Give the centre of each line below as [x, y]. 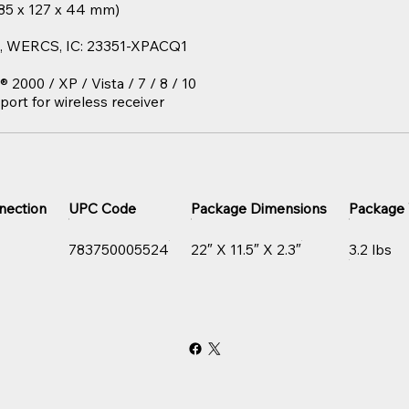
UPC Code [103, 208]
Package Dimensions [259, 208]
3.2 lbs [371, 249]
